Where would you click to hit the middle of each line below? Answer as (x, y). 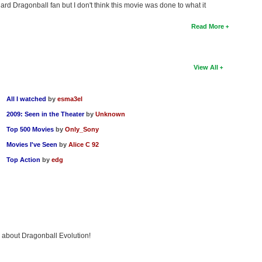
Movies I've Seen (32, 145)
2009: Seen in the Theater (46, 114)
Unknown (111, 114)
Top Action (24, 160)
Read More (208, 27)
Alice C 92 (84, 145)
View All (206, 68)
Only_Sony (82, 130)
